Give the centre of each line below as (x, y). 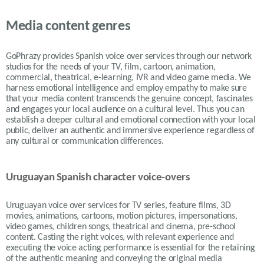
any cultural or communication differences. (86, 141)
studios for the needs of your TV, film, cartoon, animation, (111, 67)
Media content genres (68, 26)
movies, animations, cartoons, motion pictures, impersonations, (122, 216)
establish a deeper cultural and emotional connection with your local (131, 120)
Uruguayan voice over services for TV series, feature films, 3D (118, 205)
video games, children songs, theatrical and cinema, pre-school (121, 227)
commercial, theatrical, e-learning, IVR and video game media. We (128, 77)
